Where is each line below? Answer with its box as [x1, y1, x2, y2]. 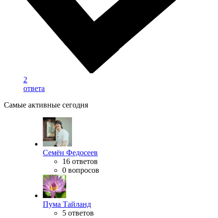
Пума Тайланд [43, 200, 91, 209]
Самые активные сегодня [4, 101, 88, 109]
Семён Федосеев [43, 148, 98, 157]
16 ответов [62, 157, 98, 166]
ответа [23, 84, 45, 93]
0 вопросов [62, 166, 99, 175]
